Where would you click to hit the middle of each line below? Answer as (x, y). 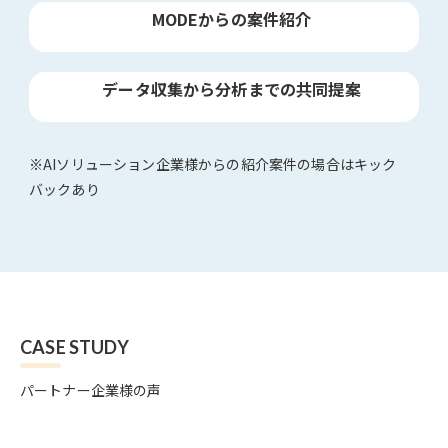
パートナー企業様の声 (91, 390)
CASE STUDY (74, 347)
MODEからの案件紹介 (231, 19)
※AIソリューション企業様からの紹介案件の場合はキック (213, 164)
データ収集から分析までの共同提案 (231, 89)
